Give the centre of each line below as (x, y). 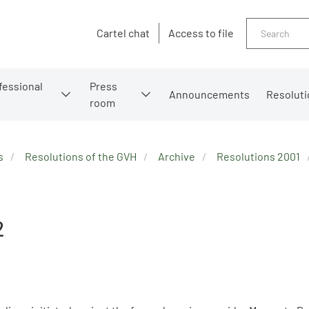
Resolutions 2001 (258, 156)
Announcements (209, 94)
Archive (177, 156)
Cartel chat (123, 33)
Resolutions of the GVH (81, 156)
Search (264, 26)
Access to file (201, 33)
